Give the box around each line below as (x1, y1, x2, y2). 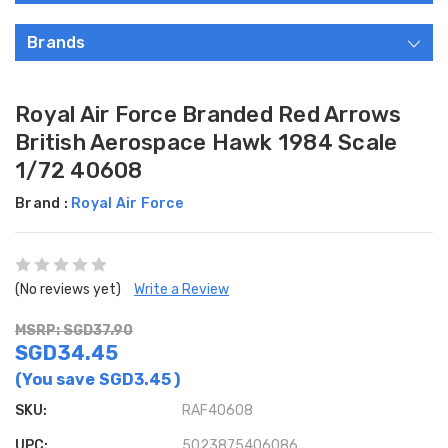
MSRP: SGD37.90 (15, 322, 133, 340)
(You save (15, 370, 95, 390)
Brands (27, 33, 86, 53)
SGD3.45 (99, 370, 174, 390)
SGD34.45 (15, 341, 118, 366)
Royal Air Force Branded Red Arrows (15, 101, 402, 129)
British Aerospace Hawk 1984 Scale (15, 129, 398, 157)
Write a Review (134, 281, 229, 299)
